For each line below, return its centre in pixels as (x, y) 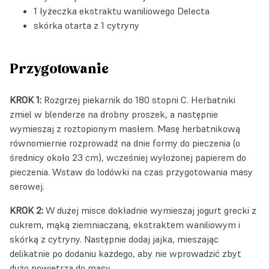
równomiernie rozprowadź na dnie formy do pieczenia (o (125, 143)
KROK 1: (26, 99)
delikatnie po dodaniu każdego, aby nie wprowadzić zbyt (125, 253)
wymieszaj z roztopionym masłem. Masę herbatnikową (125, 128)
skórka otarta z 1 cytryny (86, 25)
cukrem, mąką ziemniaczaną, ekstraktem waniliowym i (125, 224)
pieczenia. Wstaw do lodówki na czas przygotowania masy (131, 171)
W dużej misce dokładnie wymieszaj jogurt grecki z (150, 210)
